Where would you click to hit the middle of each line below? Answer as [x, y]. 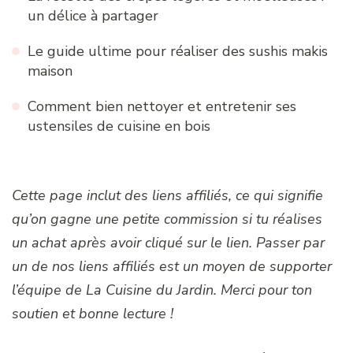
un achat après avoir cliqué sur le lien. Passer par [168, 242]
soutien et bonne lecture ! [93, 313]
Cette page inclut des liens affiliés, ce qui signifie [167, 195]
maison [50, 71]
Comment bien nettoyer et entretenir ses [162, 106]
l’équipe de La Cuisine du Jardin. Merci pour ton [162, 290]
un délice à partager [93, 15]
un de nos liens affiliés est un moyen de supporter [172, 266]
